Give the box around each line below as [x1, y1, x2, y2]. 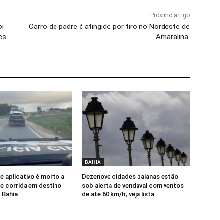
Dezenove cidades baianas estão [82, 173, 179, 181]
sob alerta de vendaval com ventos [82, 182, 184, 190]
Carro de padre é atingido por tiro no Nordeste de [28, 22, 190, 31]
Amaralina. [155, 32, 190, 42]
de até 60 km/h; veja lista [82, 191, 155, 198]
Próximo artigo [150, 12, 190, 19]
